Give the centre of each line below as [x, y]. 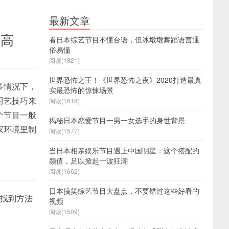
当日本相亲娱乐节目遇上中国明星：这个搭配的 [124, 150]
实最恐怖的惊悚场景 [81, 90]
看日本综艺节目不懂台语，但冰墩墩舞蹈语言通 [124, 39]
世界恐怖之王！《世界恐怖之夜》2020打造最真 [125, 80]
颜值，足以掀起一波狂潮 [88, 161]
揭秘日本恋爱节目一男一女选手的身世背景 [117, 120]
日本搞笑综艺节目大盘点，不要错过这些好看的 [124, 191]
